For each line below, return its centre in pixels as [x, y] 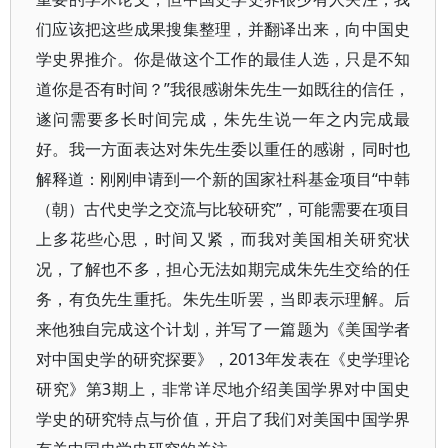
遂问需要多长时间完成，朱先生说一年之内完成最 [223, 119]
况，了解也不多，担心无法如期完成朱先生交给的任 [223, 269]
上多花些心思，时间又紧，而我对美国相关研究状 [223, 239]
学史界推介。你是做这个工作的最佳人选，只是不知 [223, 59]
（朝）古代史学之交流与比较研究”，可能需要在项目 [223, 209]
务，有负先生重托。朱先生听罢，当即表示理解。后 [223, 299]
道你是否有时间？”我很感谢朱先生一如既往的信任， [223, 89]
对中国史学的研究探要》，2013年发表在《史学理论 [223, 359]
